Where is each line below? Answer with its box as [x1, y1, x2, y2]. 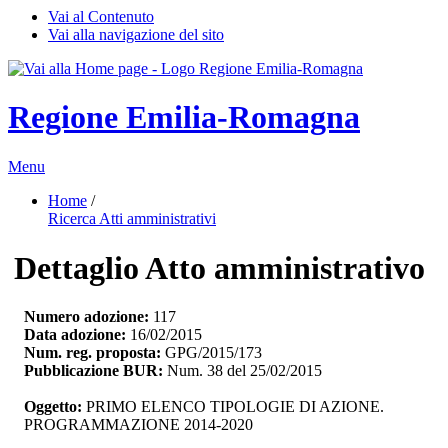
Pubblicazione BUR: [24, 362, 163, 380]
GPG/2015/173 [161, 344, 262, 362]
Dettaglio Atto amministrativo [14, 249, 425, 286]
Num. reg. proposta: [24, 344, 161, 362]
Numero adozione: [24, 308, 149, 326]
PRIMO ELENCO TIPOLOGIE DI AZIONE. [86, 398, 384, 416]
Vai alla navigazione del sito [48, 26, 224, 43]
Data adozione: [24, 326, 126, 344]
